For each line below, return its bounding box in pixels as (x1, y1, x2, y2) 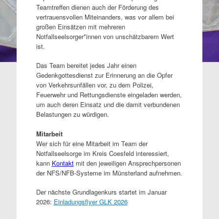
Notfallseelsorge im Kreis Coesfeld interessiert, (36, 148, 169, 158)
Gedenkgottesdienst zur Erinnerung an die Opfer (36, 70, 173, 80)
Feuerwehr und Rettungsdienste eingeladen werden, (36, 90, 182, 99)
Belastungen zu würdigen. (36, 109, 109, 119)
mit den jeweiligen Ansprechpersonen (75, 158, 181, 168)
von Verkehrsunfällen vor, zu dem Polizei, (36, 80, 153, 89)
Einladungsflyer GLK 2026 (53, 197, 128, 206)
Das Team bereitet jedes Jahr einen (36, 61, 136, 70)
